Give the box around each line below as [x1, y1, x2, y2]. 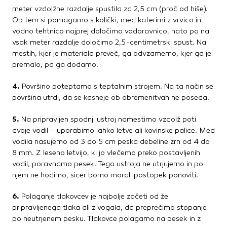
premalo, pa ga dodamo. [12, 60, 98, 69]
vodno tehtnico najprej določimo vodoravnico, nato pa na [12, 27, 209, 36]
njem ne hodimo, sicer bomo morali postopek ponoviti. [12, 171, 198, 180]
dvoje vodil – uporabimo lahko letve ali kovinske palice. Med [12, 126, 215, 135]
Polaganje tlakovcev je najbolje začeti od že [19, 192, 168, 201]
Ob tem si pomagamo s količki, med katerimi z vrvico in [12, 16, 201, 25]
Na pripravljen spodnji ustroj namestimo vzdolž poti [19, 115, 196, 124]
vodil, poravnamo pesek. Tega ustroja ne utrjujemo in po [12, 160, 203, 169]
